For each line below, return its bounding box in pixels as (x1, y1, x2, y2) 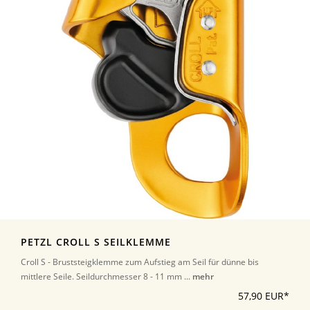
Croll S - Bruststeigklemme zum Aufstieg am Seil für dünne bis (21, 256, 259, 268)
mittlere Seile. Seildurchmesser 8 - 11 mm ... (21, 271, 192, 283)
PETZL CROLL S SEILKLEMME (21, 236, 171, 249)
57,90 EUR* (238, 290, 289, 303)
